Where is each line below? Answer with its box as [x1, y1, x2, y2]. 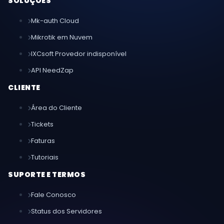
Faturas [31, 136, 55, 146]
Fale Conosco [31, 190, 76, 200]
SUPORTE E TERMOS [8, 169, 85, 180]
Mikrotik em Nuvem [31, 32, 92, 42]
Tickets [31, 119, 53, 129]
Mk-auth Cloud [31, 16, 79, 26]
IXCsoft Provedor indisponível [31, 49, 126, 59]
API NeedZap [31, 65, 73, 75]
